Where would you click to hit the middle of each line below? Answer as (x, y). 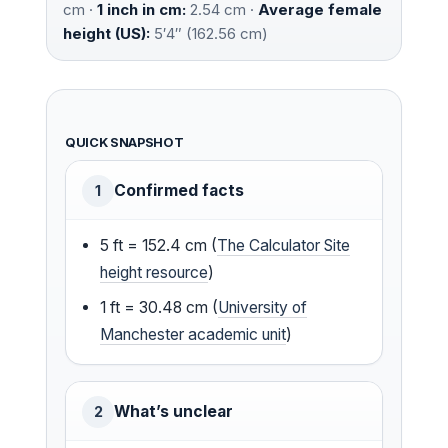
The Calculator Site (284, 246)
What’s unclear (173, 412)
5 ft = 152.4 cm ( (159, 246)
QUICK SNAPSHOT (124, 143)
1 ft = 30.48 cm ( (159, 308)
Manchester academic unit (193, 335)
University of (263, 308)
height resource (154, 273)
